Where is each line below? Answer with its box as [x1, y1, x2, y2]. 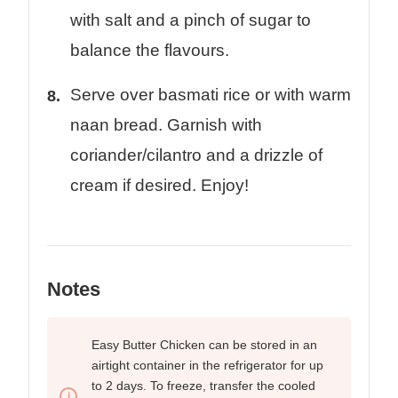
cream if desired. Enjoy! [70, 176, 249, 195]
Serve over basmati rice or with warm [70, 85, 351, 105]
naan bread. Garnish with [70, 115, 262, 135]
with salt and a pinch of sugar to [70, 11, 311, 30]
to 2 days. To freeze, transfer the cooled [92, 378, 315, 394]
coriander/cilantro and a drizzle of [70, 146, 322, 165]
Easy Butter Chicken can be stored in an [92, 338, 317, 353]
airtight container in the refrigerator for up [92, 358, 323, 373]
